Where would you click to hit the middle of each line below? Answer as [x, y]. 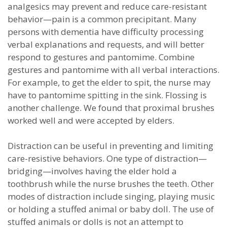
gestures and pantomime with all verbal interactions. [113, 70]
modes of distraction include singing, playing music [111, 196]
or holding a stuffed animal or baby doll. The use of [111, 209]
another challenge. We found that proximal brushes [111, 108]
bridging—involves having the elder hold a [92, 171]
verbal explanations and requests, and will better [106, 44]
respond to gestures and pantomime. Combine [101, 57]
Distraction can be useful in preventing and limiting [110, 146]
